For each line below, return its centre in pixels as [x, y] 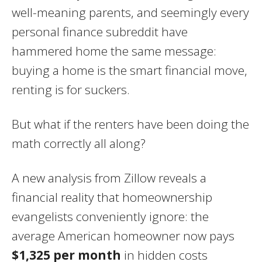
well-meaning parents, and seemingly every [130, 12]
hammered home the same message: [114, 51]
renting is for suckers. [71, 89]
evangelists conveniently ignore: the [110, 216]
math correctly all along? [79, 143]
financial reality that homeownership [112, 197]
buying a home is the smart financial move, [130, 70]
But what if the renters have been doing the [130, 124]
